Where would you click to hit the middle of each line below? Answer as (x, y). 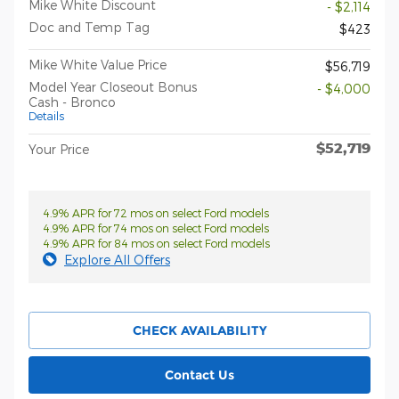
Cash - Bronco (72, 102)
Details (46, 116)
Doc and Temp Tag (89, 28)
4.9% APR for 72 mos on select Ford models (156, 213)
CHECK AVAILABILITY (199, 330)
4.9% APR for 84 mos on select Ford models (156, 244)
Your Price (59, 150)
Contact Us (199, 375)
